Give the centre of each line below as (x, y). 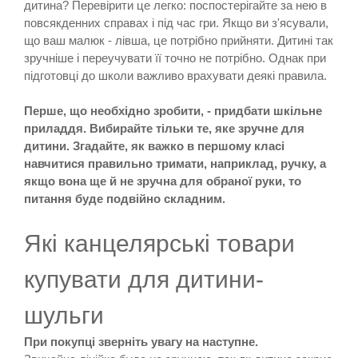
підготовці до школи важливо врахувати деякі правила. (175, 75)
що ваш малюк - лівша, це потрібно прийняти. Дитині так (179, 40)
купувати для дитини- (144, 279)
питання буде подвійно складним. (125, 198)
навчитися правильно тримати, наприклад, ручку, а (175, 163)
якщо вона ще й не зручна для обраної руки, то (163, 181)
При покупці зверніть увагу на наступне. (141, 341)
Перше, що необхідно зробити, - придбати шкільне (173, 110)
